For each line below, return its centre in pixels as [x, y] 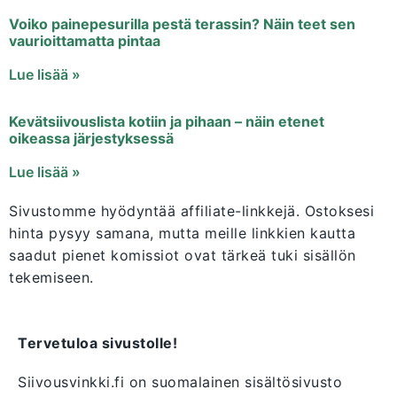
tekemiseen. [51, 278]
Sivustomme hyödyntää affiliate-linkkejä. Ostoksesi [191, 211]
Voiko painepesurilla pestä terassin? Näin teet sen [182, 24]
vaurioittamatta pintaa [85, 41]
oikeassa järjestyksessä [91, 139]
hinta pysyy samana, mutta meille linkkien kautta [182, 234]
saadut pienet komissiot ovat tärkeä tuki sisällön [183, 256]
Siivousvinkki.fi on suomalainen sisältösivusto [180, 382]
